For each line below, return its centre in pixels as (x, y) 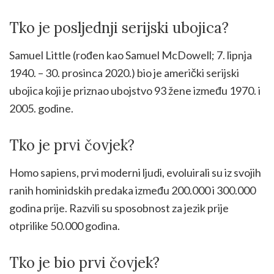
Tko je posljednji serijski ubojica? (119, 28)
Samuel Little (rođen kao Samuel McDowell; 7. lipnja (131, 55)
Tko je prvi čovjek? (72, 145)
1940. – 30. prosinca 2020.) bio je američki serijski (124, 72)
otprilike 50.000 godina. (65, 225)
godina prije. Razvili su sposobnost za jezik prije (119, 208)
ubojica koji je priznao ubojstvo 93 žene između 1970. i (135, 90)
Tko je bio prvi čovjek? (84, 262)
